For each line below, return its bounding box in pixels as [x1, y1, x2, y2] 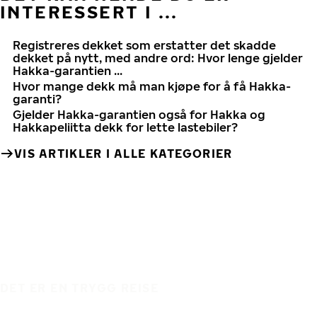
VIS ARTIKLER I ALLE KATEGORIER [14, 146, 233, 161]
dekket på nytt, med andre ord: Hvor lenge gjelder [13, 51, 303, 65]
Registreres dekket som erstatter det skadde [13, 38, 276, 52]
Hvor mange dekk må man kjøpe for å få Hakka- [13, 79, 291, 93]
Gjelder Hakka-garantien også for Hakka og [13, 108, 265, 122]
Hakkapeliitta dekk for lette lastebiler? [13, 120, 238, 134]
